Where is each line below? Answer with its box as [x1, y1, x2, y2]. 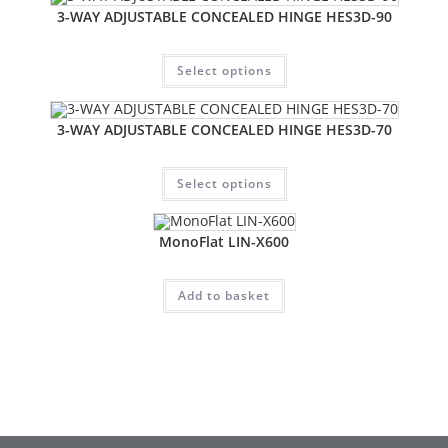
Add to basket [178, 287, 270, 304]
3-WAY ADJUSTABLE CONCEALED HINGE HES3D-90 [56, 7, 392, 26]
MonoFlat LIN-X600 [159, 232, 289, 251]
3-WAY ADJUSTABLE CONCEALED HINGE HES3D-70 [56, 119, 392, 139]
